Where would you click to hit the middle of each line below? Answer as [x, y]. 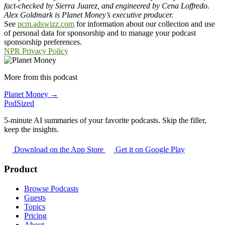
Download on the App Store [59, 150]
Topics [35, 206]
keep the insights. [31, 130]
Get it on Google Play [149, 150]
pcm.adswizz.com [46, 24]
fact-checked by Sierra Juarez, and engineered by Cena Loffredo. [107, 6]
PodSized [19, 103]
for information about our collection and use [145, 24]
